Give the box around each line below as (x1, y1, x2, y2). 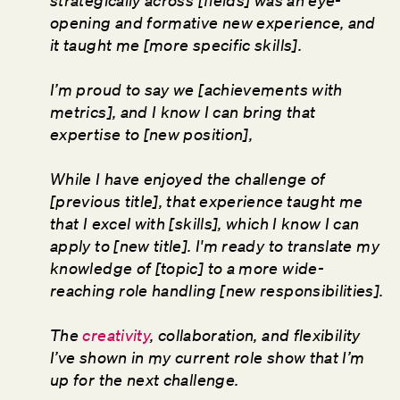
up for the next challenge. (50, 370, 243, 390)
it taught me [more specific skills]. (50, 35, 302, 55)
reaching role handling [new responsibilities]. (50, 280, 384, 301)
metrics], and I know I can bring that (50, 102, 316, 122)
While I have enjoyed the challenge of (50, 169, 326, 189)
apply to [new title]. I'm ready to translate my (50, 236, 379, 256)
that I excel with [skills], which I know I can (50, 213, 360, 234)
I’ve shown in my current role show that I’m (50, 347, 365, 368)
